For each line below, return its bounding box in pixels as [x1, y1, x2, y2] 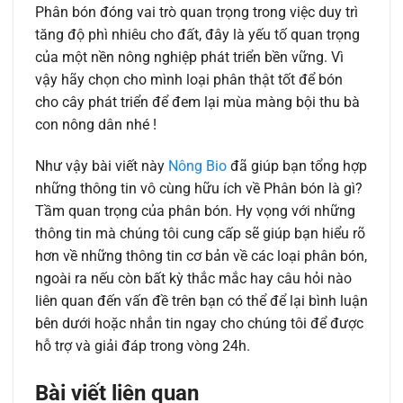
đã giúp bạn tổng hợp [227, 157, 367, 175]
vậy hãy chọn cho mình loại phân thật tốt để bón [35, 71, 343, 89]
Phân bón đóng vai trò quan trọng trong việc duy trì [35, 4, 358, 22]
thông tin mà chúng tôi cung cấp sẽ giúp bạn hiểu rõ [35, 224, 365, 242]
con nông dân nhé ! [35, 116, 157, 134]
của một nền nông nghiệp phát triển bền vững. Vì [35, 49, 344, 67]
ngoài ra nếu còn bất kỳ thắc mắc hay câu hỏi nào [35, 269, 352, 287]
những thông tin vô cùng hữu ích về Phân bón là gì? [35, 179, 363, 197]
